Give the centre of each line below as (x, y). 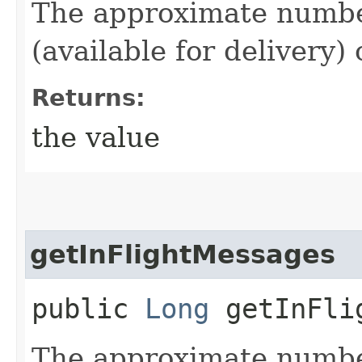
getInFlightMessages (183, 254)
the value (96, 137)
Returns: (88, 97)
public (88, 308)
